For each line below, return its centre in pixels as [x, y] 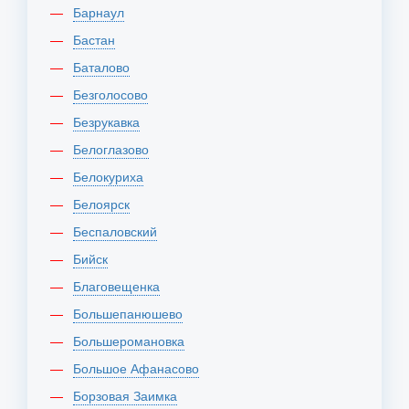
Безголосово [115, 94]
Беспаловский [119, 231]
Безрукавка [110, 121]
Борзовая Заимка [129, 395]
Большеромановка [133, 341]
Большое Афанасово [140, 368]
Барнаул [103, 12]
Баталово [105, 67]
